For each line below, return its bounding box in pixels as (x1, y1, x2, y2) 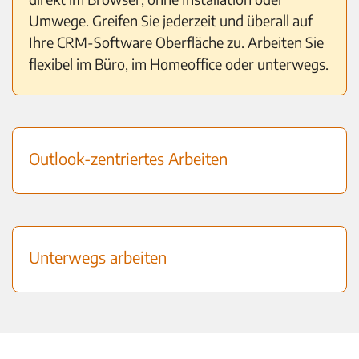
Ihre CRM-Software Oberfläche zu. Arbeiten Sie (29, 32, 324, 51)
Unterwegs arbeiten (29, 246, 167, 267)
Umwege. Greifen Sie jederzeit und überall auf (29, 10, 313, 30)
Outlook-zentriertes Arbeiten (29, 147, 228, 168)
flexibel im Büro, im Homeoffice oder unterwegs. (29, 54, 329, 73)
